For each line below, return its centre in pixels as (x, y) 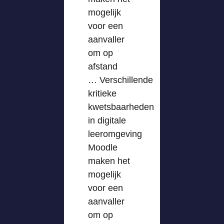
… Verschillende (120, 80)
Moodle (103, 147)
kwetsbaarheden (121, 107)
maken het (109, 161)
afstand (103, 66)
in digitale (107, 120)
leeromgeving (115, 134)
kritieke (102, 93)
